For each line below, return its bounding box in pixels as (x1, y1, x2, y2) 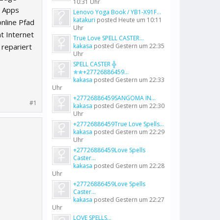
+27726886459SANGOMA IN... (73, 94, 156, 102)
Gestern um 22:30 (115, 102, 165, 110)
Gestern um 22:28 (115, 162, 165, 170)
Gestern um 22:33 (115, 76, 165, 84)
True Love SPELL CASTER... (73, 34, 144, 42)
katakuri (73, 16, 95, 24)
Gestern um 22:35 (115, 42, 165, 50)
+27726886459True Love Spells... (73, 120, 164, 128)
